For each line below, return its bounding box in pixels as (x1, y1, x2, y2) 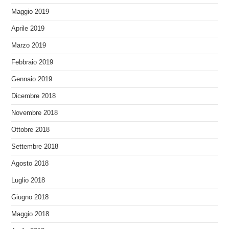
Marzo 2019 (11, 41, 47, 49)
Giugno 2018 (11, 193, 49, 201)
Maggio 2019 (11, 8, 50, 15)
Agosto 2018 (11, 159, 49, 167)
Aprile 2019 (11, 25, 45, 32)
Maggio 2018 (11, 210, 50, 218)
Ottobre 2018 (11, 126, 50, 133)
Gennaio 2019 (11, 75, 53, 83)
